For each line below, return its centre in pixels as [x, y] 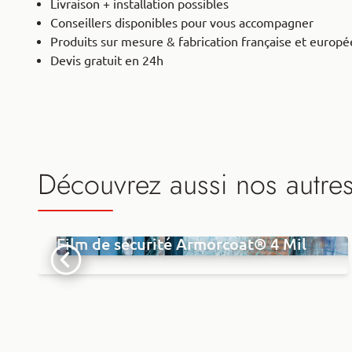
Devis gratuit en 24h [107, 60]
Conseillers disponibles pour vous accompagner [182, 22]
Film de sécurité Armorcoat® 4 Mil [181, 244]
